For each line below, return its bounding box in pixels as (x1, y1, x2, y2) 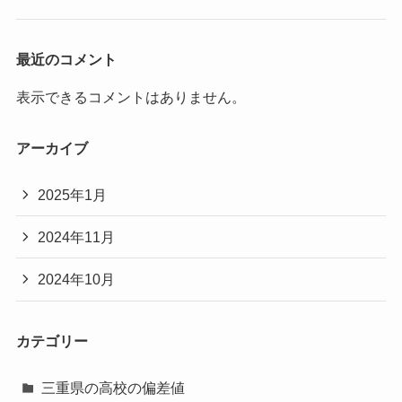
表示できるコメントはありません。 (15, 88, 246, 105)
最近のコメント (15, 51, 117, 68)
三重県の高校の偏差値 (41, 380, 186, 396)
